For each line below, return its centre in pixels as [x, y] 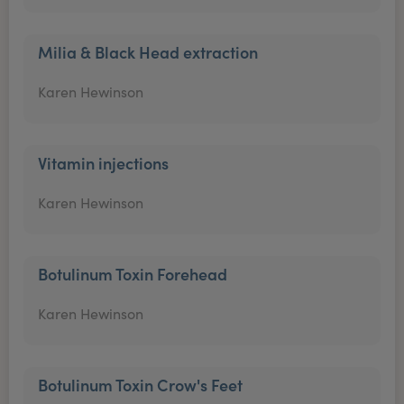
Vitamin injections [103, 163]
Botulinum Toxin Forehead [133, 274]
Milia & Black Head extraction [148, 52]
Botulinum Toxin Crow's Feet [140, 385]
